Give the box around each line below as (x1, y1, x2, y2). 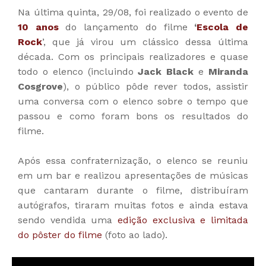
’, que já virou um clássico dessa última (42, 36, 248, 48)
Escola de (197, 21, 249, 33)
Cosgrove (18, 81, 63, 93)
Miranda (208, 66, 249, 78)
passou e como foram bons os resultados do (18, 110, 248, 122)
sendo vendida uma (18, 214, 118, 226)
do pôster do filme (18, 229, 102, 241)
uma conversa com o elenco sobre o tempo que (18, 96, 248, 107)
